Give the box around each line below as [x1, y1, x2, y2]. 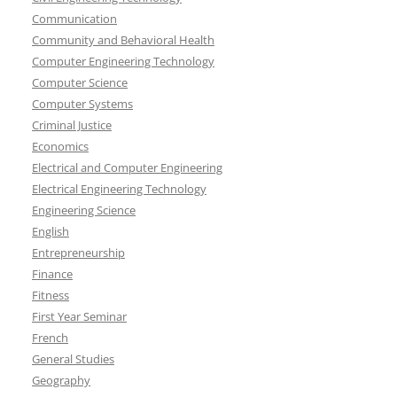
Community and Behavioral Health [32, 32, 214, 48]
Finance [32, 266, 73, 282]
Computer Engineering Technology [32, 53, 214, 69]
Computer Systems [32, 96, 133, 112]
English [32, 223, 69, 239]
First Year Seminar [32, 308, 127, 324]
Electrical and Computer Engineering [32, 160, 222, 175]
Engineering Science [32, 202, 136, 218]
